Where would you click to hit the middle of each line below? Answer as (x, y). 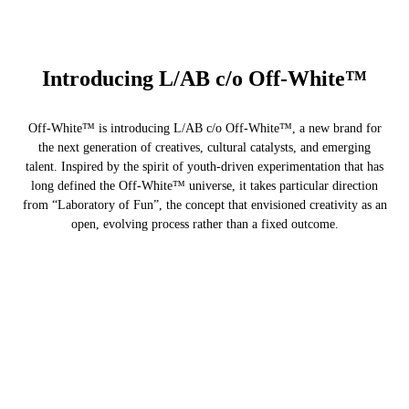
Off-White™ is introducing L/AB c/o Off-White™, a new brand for (204, 129)
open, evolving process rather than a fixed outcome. (204, 225)
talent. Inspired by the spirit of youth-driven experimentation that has (204, 167)
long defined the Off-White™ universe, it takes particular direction (204, 186)
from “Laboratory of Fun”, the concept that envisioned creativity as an (204, 205)
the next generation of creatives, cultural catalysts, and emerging (204, 148)
